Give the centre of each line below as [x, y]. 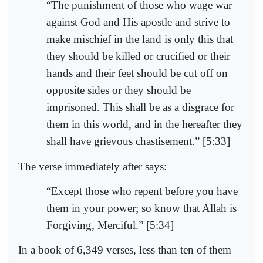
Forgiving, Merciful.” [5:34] [110, 225]
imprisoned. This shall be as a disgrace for [140, 107]
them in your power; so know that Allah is [141, 208]
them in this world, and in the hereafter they [144, 124]
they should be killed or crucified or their [138, 56]
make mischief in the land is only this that [140, 39]
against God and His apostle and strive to [138, 22]
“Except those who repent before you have [142, 191]
